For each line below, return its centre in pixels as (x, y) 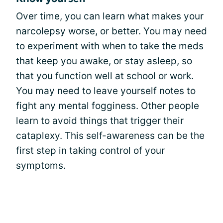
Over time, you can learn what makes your (110, 16)
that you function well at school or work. (105, 76)
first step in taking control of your (90, 151)
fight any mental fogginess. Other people (108, 106)
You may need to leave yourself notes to (106, 91)
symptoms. (41, 166)
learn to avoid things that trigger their (100, 121)
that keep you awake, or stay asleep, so (104, 61)
